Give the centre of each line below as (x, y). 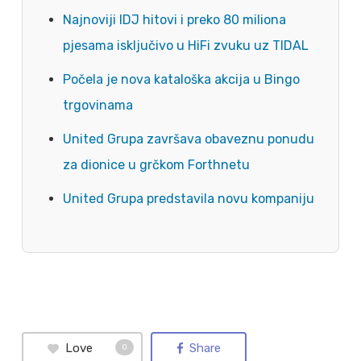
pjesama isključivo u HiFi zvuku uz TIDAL (185, 46)
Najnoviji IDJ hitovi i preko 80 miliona (174, 20)
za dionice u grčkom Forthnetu (156, 165)
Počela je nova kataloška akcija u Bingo (181, 79)
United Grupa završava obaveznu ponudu (188, 139)
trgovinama (98, 105)
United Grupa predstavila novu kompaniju (188, 199)
